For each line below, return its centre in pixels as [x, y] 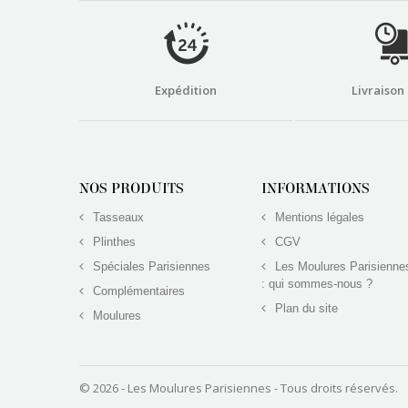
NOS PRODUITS [132, 188]
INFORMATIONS [316, 188]
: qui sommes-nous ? [317, 283]
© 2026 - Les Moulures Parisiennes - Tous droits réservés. [239, 388]
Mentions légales [318, 217]
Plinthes [112, 241]
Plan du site [305, 308]
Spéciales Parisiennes [150, 266]
